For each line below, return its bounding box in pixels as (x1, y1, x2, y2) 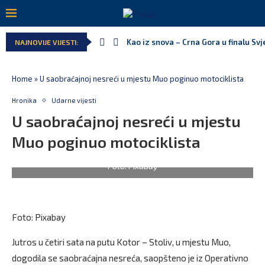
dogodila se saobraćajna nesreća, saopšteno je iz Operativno (12, 253, 248, 263)
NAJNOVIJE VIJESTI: (15, 38, 78, 46)
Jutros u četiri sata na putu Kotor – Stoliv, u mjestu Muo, (12, 237, 231, 247)
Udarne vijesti (51, 96, 96, 104)
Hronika (12, 96, 37, 104)
